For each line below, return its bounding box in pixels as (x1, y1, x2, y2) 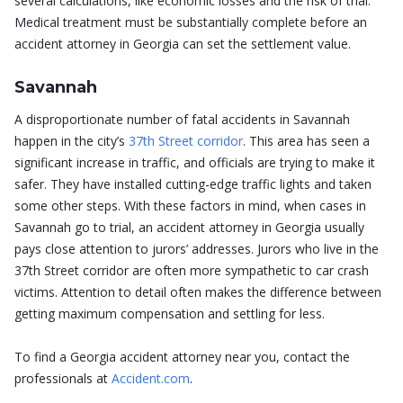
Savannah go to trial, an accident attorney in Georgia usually (14, 219, 364, 237)
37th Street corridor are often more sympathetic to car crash (14, 262, 369, 280)
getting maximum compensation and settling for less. (14, 305, 325, 323)
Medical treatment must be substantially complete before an (14, 13, 367, 31)
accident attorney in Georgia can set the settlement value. (14, 35, 351, 53)
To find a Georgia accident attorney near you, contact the (14, 348, 350, 366)
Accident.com (108, 370, 190, 388)
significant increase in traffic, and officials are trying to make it (14, 154, 375, 172)
